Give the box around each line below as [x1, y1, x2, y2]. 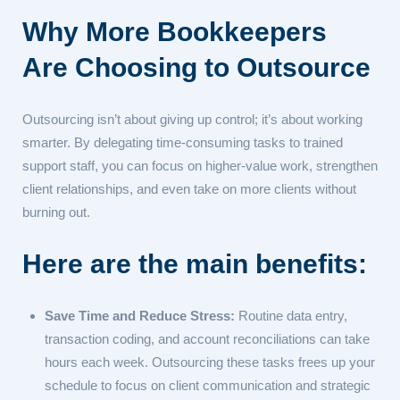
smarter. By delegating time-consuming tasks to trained [22, 135, 343, 150]
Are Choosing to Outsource [22, 53, 371, 82]
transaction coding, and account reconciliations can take [45, 331, 370, 346]
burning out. [22, 204, 90, 220]
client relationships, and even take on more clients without [22, 181, 356, 196]
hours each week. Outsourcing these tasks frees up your [45, 354, 375, 370]
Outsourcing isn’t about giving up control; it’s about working [22, 112, 362, 127]
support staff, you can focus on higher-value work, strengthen [22, 158, 378, 173]
